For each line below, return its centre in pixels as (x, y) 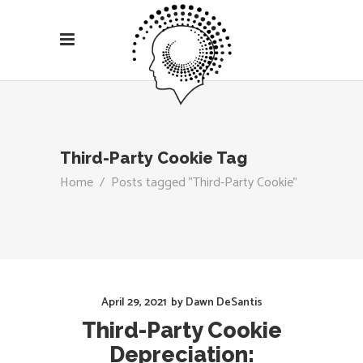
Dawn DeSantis (224, 303)
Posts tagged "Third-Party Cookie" (204, 182)
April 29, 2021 (134, 303)
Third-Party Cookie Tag (154, 158)
